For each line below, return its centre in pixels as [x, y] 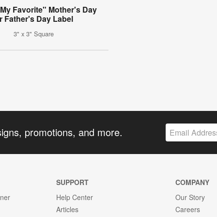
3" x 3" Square [34, 34]
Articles [67, 209]
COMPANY [193, 182]
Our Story [190, 197]
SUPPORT [72, 182]
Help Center [74, 197]
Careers [188, 209]
